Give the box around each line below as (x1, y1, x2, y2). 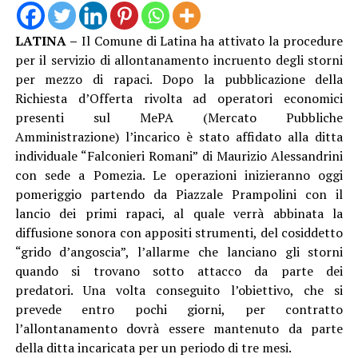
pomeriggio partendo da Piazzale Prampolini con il (14, 185, 344, 203)
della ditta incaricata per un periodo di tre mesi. (14, 338, 292, 356)
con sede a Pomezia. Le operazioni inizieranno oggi (14, 165, 344, 184)
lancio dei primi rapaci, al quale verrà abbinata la (14, 204, 344, 222)
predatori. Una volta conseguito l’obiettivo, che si (14, 280, 344, 299)
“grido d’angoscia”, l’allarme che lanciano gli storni (14, 242, 344, 261)
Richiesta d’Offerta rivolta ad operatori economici (14, 89, 344, 107)
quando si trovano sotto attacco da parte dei (14, 261, 344, 280)
